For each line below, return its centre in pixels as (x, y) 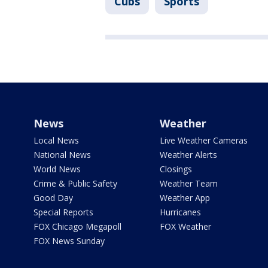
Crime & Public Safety (75, 184)
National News (62, 155)
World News (57, 169)
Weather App (185, 198)
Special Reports (63, 212)
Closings (176, 169)
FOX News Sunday (69, 241)
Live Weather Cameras (203, 141)
